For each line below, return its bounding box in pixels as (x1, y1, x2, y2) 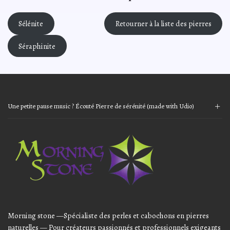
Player (7, 130, 27, 141)
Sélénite (18, 18, 44, 29)
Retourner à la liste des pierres (115, 18, 212, 29)
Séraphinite (18, 41, 56, 51)
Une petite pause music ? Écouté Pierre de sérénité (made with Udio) (8, 102, 194, 111)
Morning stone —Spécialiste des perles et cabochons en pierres (8, 210, 209, 221)
